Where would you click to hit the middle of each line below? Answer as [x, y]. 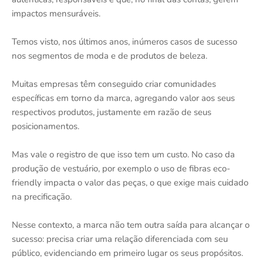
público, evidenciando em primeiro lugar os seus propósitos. [127, 253]
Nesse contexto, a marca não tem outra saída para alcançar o [131, 225]
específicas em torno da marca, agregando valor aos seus [123, 98]
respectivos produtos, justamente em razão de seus [112, 112]
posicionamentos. [45, 126]
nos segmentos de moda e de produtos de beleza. [109, 56]
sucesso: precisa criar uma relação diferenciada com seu [120, 239]
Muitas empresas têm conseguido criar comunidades [114, 84]
